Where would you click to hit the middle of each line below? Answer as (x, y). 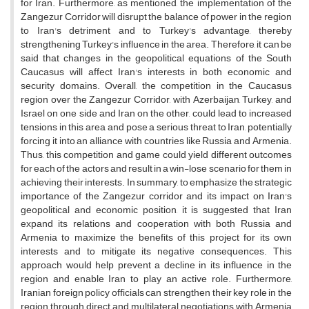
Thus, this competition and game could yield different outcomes (156, 155)
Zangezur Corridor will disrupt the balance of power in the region (156, 17)
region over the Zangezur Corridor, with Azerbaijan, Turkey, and (156, 100)
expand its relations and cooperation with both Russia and (156, 224)
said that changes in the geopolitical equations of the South (156, 59)
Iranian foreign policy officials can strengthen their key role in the (156, 293)
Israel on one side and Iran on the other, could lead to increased (156, 114)
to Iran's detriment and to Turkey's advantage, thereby (156, 31)
